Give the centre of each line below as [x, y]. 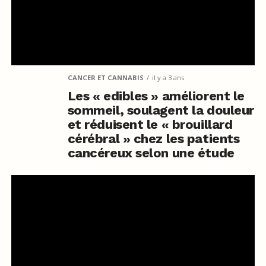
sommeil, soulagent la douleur [161, 110]
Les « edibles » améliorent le [156, 96]
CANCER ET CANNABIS [105, 78]
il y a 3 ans [168, 78]
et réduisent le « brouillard [150, 125]
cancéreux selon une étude [151, 153]
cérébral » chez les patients [153, 139]
